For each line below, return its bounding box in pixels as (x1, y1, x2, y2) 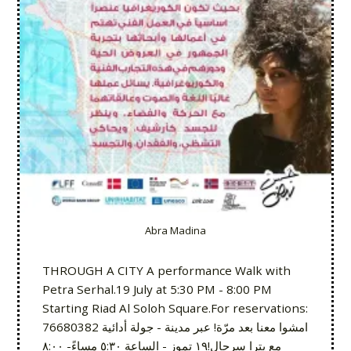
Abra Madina (145, 223, 206, 238)
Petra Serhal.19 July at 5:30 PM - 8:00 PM (42, 280, 272, 297)
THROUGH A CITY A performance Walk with (42, 262, 291, 278)
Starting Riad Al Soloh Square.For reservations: (42, 299, 308, 316)
